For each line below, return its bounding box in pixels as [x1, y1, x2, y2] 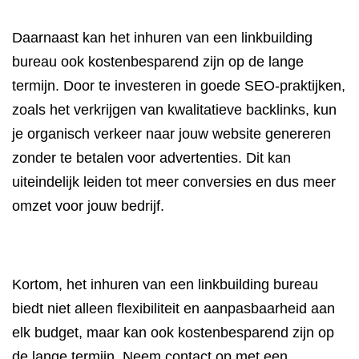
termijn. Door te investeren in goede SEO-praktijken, [12, 78, 345, 94]
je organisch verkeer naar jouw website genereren [12, 126, 331, 142]
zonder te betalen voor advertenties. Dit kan [12, 150, 291, 166]
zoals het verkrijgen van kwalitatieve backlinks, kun [12, 102, 337, 118]
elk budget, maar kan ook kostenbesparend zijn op [12, 325, 334, 341]
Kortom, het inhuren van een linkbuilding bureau [12, 276, 318, 292]
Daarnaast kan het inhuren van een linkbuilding [12, 30, 313, 46]
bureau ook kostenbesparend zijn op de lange [12, 54, 304, 70]
